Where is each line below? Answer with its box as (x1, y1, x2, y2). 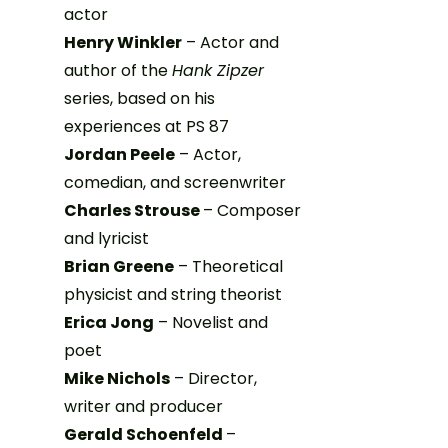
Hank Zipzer (172, 58, 264, 82)
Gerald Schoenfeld (64, 422, 226, 446)
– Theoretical (174, 254, 283, 278)
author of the (64, 58, 172, 82)
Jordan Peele (64, 142, 175, 166)
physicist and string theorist (64, 282, 282, 306)
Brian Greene (64, 254, 174, 278)
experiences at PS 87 (64, 114, 229, 138)
